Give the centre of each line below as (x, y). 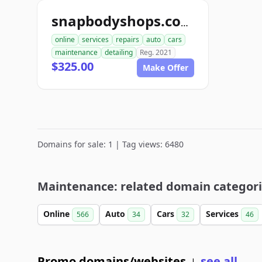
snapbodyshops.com (185, 23)
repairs (127, 39)
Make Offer (166, 68)
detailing (119, 52)
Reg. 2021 (156, 52)
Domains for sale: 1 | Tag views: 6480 (111, 144)
